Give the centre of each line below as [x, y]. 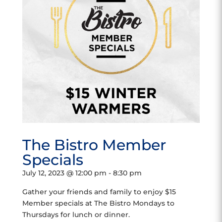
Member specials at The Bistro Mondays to [98, 203]
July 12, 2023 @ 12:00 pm [64, 173]
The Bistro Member [94, 145]
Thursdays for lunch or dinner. [76, 215]
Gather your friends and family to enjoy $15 [99, 192]
